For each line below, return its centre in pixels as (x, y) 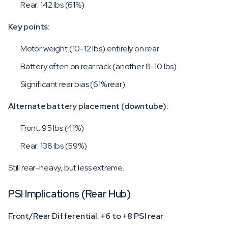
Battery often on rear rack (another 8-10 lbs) (99, 66)
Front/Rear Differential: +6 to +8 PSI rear (86, 216)
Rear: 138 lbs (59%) (54, 146)
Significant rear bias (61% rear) (73, 84)
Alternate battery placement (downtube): (89, 106)
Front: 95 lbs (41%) (52, 128)
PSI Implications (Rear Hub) (69, 194)
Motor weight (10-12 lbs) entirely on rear (90, 49)
